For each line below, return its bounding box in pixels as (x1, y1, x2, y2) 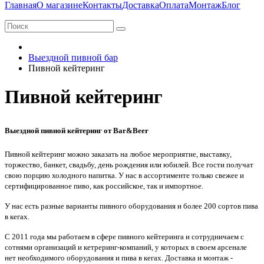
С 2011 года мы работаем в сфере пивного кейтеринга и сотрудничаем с (5, 232, 244, 241)
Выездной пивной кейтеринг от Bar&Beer (5, 126, 148, 135)
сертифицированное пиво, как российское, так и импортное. (5, 181, 203, 190)
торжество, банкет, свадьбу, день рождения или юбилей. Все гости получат (5, 160, 253, 169)
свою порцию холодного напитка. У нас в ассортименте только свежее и (5, 170, 244, 180)
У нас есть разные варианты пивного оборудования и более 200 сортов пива (5, 201, 258, 210)
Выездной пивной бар (28, 52, 118, 62)
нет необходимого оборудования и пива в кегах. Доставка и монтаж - (5, 253, 233, 262)
